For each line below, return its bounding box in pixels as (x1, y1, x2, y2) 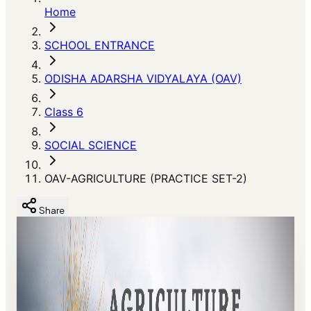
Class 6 (44, 105, 83, 119)
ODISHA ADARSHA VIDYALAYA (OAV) (44, 72, 242, 85)
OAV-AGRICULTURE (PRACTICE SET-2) (44, 171, 247, 185)
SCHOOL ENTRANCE (44, 38, 155, 52)
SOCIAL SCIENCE (44, 138, 137, 152)
